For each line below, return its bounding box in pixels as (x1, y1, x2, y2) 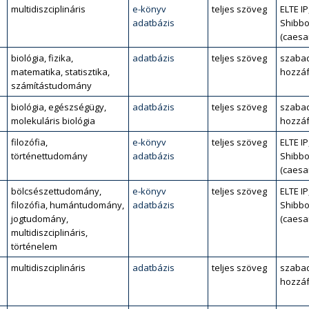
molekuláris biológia (11, 114, 95, 127)
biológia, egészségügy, (11, 101, 106, 113)
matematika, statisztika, (11, 66, 110, 78)
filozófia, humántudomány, (11, 199, 124, 211)
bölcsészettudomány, (11, 185, 101, 197)
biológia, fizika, (11, 52, 73, 64)
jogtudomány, (11, 212, 68, 225)
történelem (11, 240, 57, 252)
